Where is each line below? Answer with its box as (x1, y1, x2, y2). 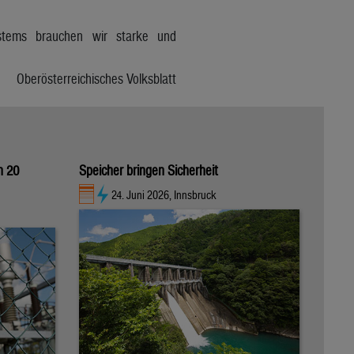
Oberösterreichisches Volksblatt (17, 70, 177, 87)
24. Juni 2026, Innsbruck (111, 188, 217, 202)
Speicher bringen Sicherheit (79, 161, 218, 179)
